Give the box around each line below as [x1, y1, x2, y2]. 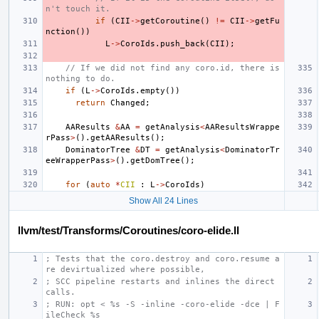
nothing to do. [46, 73, 115, 83]
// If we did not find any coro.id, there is [66, 63, 280, 73]
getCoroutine [140, 16, 200, 26]
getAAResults [90, 132, 150, 142]
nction [46, 26, 75, 36]
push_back [160, 38, 205, 48]
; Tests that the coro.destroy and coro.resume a [46, 253, 280, 263]
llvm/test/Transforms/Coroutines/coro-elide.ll [18, 224, 239, 236]
